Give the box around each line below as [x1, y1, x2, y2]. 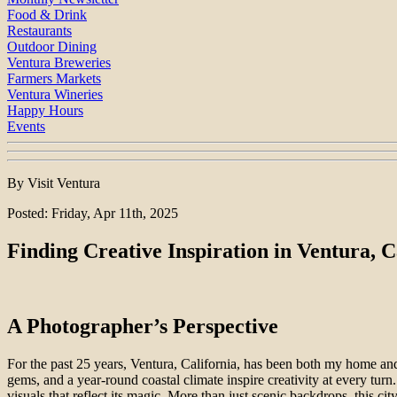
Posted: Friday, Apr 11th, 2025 [7, 206, 178, 222]
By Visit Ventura [7, 175, 100, 191]
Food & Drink [7, 7, 87, 23]
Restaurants [7, 23, 72, 39]
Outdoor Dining [7, 39, 97, 55]
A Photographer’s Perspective [7, 315, 278, 339]
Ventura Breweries [7, 55, 111, 71]
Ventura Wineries [7, 87, 103, 103]
